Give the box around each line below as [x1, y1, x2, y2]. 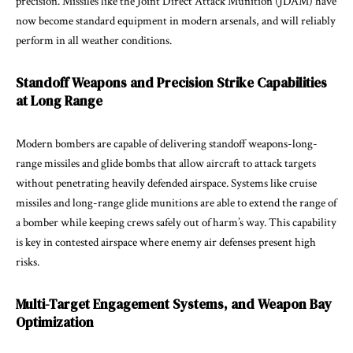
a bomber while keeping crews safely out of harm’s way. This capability [16, 214, 336, 230]
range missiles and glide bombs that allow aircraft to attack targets [16, 155, 316, 171]
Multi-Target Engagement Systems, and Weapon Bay [16, 294, 332, 314]
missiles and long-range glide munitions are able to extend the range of [16, 195, 336, 210]
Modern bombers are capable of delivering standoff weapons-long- [16, 136, 318, 151]
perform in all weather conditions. [16, 32, 172, 48]
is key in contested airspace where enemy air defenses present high [16, 234, 316, 250]
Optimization [16, 312, 94, 332]
